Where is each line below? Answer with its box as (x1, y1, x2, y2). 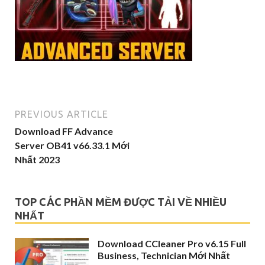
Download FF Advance (15, 125, 113, 137)
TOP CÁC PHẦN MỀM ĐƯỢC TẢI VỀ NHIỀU (15, 196, 227, 208)
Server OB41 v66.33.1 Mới (15, 140, 130, 151)
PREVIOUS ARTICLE (15, 109, 108, 119)
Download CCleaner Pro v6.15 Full (98, 238, 246, 249)
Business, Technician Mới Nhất (98, 250, 230, 261)
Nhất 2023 (15, 154, 60, 165)
